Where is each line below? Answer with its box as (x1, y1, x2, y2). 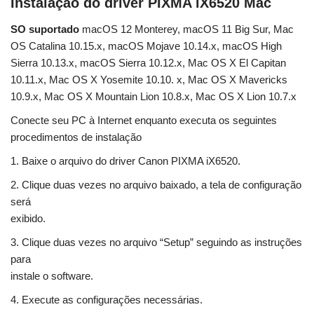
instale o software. (11, 270, 93, 282)
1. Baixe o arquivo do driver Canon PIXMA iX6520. (11, 155, 240, 168)
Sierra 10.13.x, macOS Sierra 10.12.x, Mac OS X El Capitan (11, 57, 286, 69)
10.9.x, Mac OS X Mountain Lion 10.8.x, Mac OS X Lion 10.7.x (11, 90, 296, 103)
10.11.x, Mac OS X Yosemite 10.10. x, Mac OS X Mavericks (11, 74, 287, 86)
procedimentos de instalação (11, 131, 142, 144)
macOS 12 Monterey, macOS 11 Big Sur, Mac (79, 23, 294, 36)
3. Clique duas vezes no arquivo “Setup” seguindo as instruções (11, 236, 302, 249)
